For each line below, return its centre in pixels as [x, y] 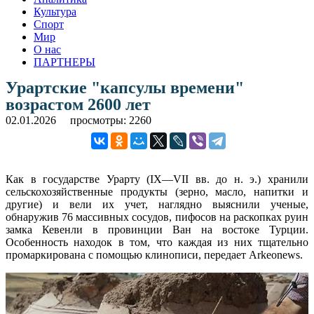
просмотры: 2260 [111, 120]
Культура [55, 11]
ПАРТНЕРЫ [64, 62]
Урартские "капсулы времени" [125, 87]
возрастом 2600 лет [78, 104]
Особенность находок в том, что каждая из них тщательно [157, 242]
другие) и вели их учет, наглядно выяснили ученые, [157, 204]
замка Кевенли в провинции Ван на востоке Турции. [157, 229]
